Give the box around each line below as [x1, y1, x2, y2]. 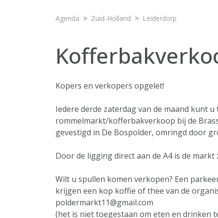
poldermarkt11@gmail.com [55, 197, 153, 208]
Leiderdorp [143, 14, 177, 23]
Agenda [55, 14, 79, 23]
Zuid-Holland [91, 14, 131, 23]
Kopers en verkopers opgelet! [55, 80, 164, 91]
